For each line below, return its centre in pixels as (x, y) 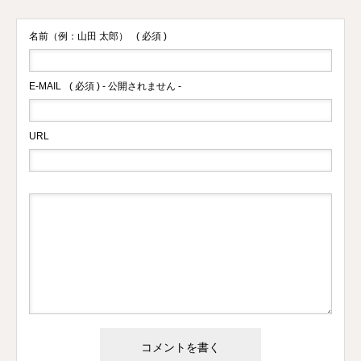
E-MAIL (45, 86)
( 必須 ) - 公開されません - (125, 86)
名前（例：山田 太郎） (79, 36)
